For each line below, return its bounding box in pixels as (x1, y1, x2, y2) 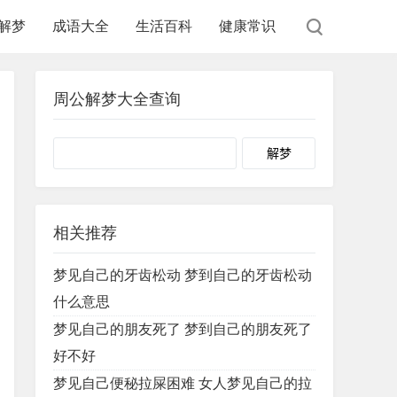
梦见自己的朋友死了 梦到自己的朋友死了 (53, 322, 312, 337)
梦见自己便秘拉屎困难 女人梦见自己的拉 (53, 376, 312, 391)
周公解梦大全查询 (53, 90, 181, 108)
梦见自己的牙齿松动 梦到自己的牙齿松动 (53, 268, 312, 283)
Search (237, 143, 283, 158)
